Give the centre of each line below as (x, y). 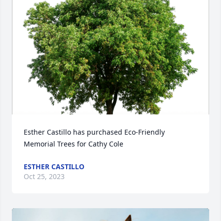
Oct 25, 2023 (44, 176)
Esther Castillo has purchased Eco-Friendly (94, 132)
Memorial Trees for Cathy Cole (74, 144)
